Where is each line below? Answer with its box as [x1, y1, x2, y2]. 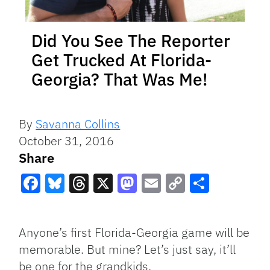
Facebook [21, 192, 106, 218]
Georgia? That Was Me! [31, 68, 207, 91]
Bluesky [45, 192, 115, 218]
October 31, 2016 [19, 133, 115, 149]
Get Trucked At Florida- [31, 49, 212, 72]
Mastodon [118, 192, 204, 218]
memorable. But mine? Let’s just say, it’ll [19, 241, 236, 258]
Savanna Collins [36, 116, 121, 133]
